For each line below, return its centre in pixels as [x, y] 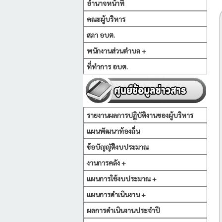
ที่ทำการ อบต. [107, 66]
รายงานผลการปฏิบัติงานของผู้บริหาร [140, 115]
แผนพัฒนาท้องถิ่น [113, 131]
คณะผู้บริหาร [106, 19]
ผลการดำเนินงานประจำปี [123, 210]
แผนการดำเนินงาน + [116, 194]
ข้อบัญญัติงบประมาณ [118, 147]
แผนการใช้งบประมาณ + [122, 178]
